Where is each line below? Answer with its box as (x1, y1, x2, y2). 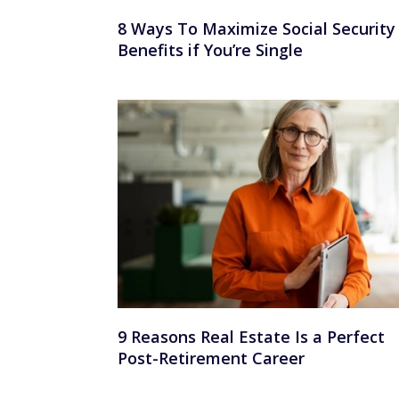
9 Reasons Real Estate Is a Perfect (118, 325, 385, 347)
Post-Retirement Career (118, 346, 305, 369)
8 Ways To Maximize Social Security (118, 18, 395, 40)
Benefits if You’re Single (118, 39, 303, 61)
